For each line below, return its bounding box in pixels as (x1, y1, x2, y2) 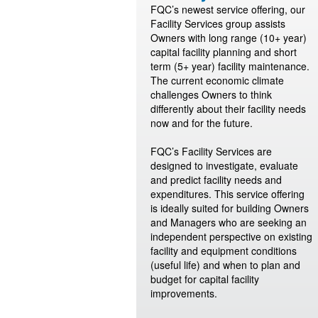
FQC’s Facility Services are (150, 144, 272, 158)
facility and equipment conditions (150, 243, 297, 258)
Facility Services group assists (150, 16, 285, 31)
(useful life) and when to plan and (150, 258, 300, 272)
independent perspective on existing (150, 229, 312, 243)
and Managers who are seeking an (150, 215, 307, 229)
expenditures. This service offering (150, 187, 305, 201)
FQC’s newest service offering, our (150, 2, 305, 16)
